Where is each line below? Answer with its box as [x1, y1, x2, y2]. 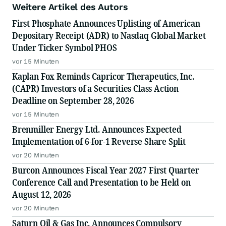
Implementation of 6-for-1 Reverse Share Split [12, 135, 186, 148]
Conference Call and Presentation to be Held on [12, 176, 191, 189]
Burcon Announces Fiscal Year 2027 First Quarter [12, 164, 199, 177]
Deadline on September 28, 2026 [12, 94, 134, 107]
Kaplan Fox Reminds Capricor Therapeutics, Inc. [12, 70, 194, 83]
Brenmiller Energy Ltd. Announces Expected [12, 123, 182, 136]
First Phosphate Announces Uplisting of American [12, 17, 200, 30]
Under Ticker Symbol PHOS [12, 41, 117, 54]
